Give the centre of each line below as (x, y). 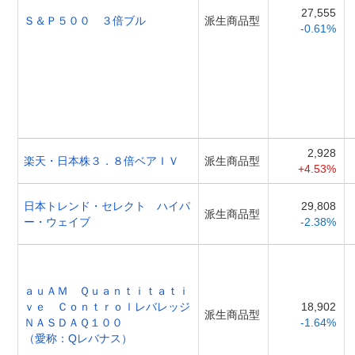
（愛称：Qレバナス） (78, 338)
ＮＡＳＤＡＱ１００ (73, 322)
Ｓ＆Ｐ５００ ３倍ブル (85, 20)
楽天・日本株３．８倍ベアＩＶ (101, 160)
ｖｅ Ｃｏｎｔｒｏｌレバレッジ (107, 306)
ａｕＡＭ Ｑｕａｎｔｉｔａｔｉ (107, 290)
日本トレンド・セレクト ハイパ (107, 206)
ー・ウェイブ (57, 221)
